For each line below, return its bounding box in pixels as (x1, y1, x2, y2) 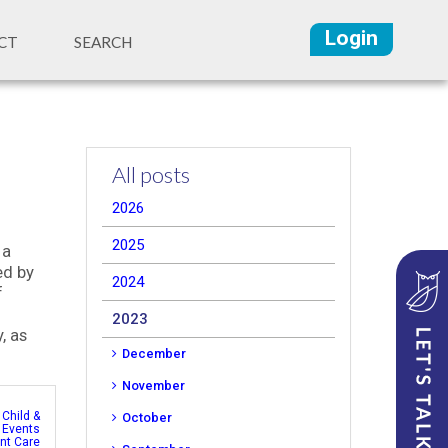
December (122, 346, 186, 361)
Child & (2, 409, 40, 423)
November (122, 378, 185, 393)
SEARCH (73, 33, 132, 51)
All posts (112, 161, 190, 188)
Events (2, 422, 40, 436)
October (122, 410, 172, 425)
